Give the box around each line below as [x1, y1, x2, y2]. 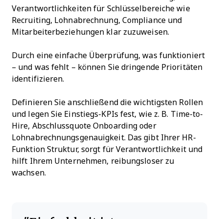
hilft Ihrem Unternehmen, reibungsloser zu [12, 157, 175, 166]
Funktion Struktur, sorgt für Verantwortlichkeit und [12, 145, 203, 154]
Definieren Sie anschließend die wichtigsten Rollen [12, 98, 203, 107]
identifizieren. [12, 75, 65, 84]
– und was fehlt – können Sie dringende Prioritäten [12, 63, 203, 72]
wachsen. [12, 169, 46, 177]
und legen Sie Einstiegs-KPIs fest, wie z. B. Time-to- [12, 110, 203, 119]
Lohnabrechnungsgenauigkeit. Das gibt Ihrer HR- [12, 133, 196, 142]
